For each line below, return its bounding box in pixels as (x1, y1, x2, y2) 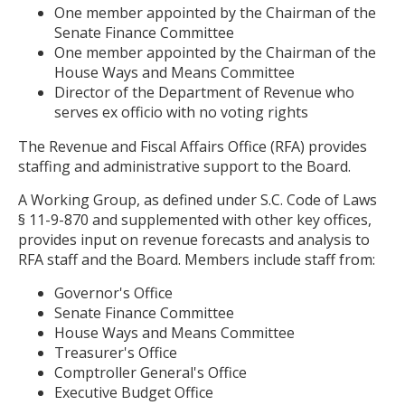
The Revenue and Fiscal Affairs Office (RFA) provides (18, 136, 367, 156)
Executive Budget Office (54, 381, 217, 402)
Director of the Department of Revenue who (54, 81, 354, 102)
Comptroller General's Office (54, 362, 247, 382)
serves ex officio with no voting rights (54, 101, 316, 122)
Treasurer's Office (54, 342, 177, 363)
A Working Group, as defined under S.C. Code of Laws (18, 189, 381, 210)
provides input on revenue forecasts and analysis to (18, 229, 370, 250)
